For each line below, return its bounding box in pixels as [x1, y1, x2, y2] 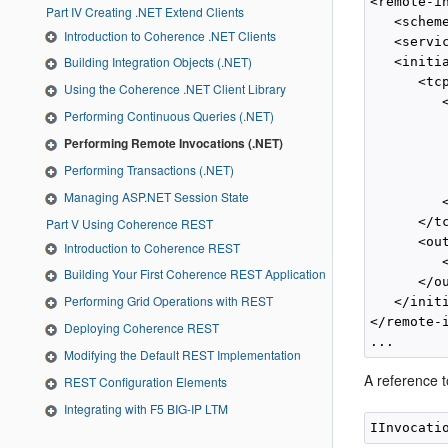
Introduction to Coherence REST [64, 238, 240, 256]
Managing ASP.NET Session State [64, 187, 249, 205]
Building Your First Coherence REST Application [64, 265, 326, 283]
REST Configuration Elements [64, 372, 227, 390]
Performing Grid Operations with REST [64, 292, 273, 310]
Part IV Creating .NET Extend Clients [71, 2, 244, 20]
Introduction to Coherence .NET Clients [64, 26, 276, 44]
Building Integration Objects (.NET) [64, 53, 252, 71]
